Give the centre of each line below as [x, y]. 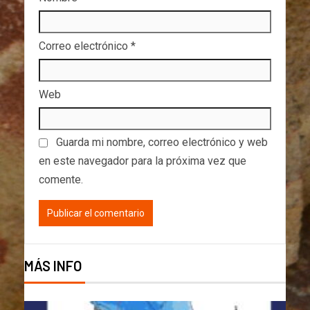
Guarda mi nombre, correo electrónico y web [162, 142]
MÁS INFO [53, 265]
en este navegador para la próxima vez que [143, 161]
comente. [61, 179]
